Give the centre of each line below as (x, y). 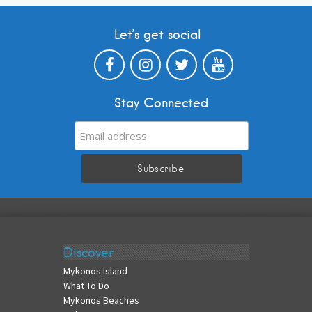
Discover (88, 253)
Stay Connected (161, 102)
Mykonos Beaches (101, 301)
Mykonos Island (95, 271)
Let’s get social (157, 34)
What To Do (86, 286)
